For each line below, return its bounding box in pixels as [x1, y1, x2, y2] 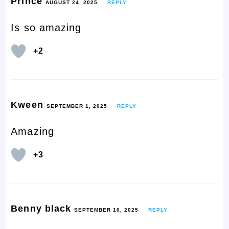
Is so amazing [11, 21, 82, 33]
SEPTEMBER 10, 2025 [74, 207, 139, 213]
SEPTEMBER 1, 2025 [46, 103, 107, 109]
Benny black [11, 203, 75, 214]
